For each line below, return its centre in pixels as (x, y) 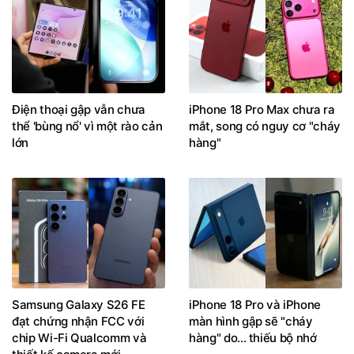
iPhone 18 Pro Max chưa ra (262, 109)
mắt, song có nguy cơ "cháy (265, 126)
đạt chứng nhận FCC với (78, 321)
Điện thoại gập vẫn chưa (79, 109)
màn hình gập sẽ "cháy (251, 321)
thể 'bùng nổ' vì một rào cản (87, 126)
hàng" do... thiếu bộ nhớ (253, 337)
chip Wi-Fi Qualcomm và (79, 337)
